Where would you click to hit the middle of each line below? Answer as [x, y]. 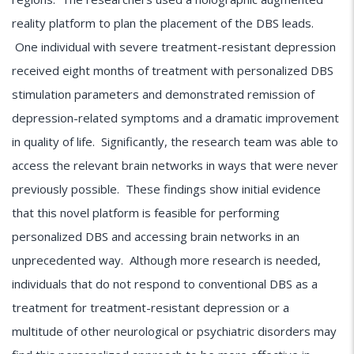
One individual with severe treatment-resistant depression [174, 46]
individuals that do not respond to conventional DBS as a [165, 283]
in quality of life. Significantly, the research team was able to [175, 141]
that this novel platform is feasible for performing [146, 212]
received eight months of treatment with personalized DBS [173, 70]
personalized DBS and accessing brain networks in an [156, 236]
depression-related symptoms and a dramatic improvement [175, 117]
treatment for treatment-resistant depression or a [151, 307]
